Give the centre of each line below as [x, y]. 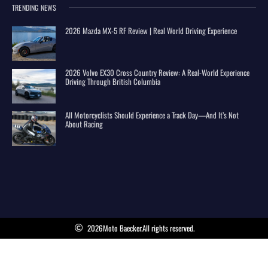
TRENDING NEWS [34, 7]
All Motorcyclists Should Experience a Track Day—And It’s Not [152, 115]
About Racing [84, 124]
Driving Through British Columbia [113, 82]
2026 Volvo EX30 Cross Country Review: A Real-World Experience [158, 73]
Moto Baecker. [122, 228]
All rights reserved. [168, 228]
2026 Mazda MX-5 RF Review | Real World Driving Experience [151, 30]
